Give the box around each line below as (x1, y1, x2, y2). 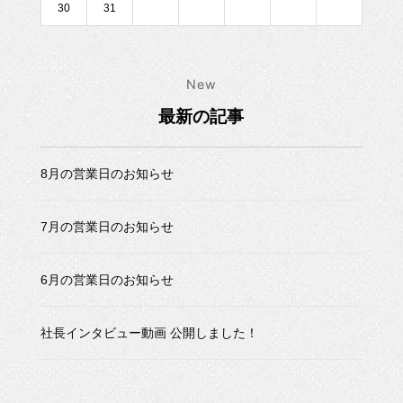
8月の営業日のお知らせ (40, 166, 174, 182)
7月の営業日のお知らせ (40, 219, 174, 234)
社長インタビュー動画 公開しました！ (40, 325, 258, 340)
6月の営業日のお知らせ (40, 272, 174, 287)
